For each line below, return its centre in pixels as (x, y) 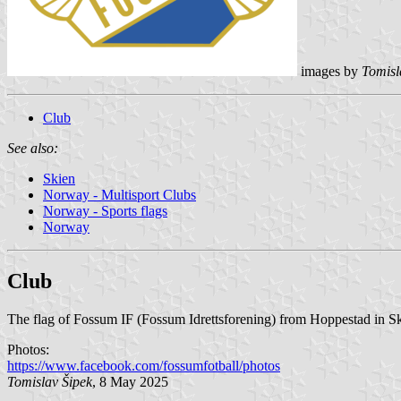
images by (329, 71)
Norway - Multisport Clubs (119, 194)
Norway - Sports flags (105, 210)
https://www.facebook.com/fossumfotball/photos (144, 365)
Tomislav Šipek (50, 381)
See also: (33, 148)
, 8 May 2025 (130, 381)
